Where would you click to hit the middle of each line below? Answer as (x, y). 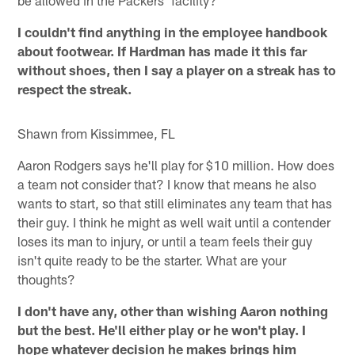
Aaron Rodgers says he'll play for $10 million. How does (176, 165)
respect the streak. (75, 89)
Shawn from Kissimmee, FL (97, 134)
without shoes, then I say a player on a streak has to (177, 70)
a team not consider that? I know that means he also (167, 184)
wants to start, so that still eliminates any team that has (175, 203)
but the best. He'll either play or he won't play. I (162, 330)
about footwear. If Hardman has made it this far (162, 51)
